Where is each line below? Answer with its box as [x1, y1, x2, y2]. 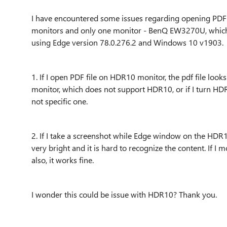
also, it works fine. [31, 155, 94, 165]
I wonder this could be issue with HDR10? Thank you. [31, 189, 217, 200]
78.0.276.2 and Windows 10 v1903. [100, 37, 223, 48]
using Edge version [31, 37, 100, 48]
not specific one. [31, 96, 88, 106]
